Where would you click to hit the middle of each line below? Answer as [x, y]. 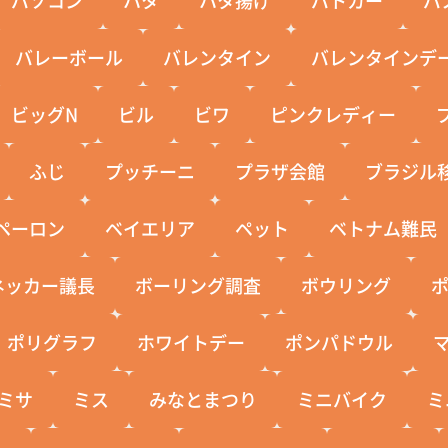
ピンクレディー [333, 113]
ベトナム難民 [383, 227]
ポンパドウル [339, 341]
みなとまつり [203, 398]
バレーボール [69, 56]
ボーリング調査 [198, 284]
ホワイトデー [191, 341]
